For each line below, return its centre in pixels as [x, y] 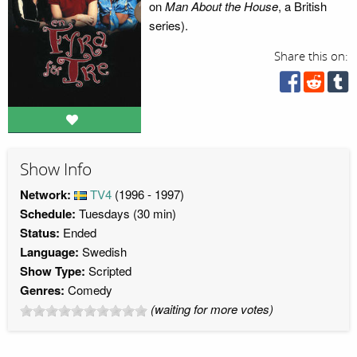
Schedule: [48, 213]
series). [168, 25]
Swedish [103, 251]
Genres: [42, 290]
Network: [47, 194]
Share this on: [312, 57]
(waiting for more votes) [212, 308]
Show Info [56, 170]
